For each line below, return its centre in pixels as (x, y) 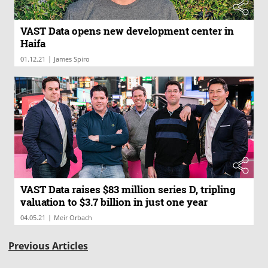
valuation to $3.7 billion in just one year (114, 202)
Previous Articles (48, 246)
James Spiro (72, 59)
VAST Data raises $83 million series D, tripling (128, 189)
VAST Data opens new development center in (127, 31)
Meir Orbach (73, 217)
